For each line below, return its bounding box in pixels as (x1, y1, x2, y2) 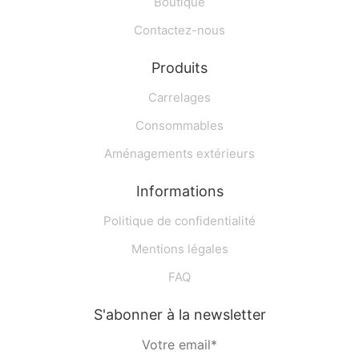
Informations (135, 183, 224, 200)
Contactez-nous (134, 22, 225, 38)
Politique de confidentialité (103, 213, 256, 228)
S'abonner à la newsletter (93, 306, 266, 323)
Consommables (135, 118, 224, 133)
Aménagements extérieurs (104, 146, 255, 161)
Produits (151, 59, 208, 76)
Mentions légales (131, 241, 228, 256)
